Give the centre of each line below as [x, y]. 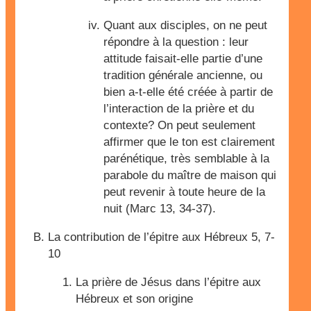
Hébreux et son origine [134, 299]
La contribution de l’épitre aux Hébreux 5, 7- [161, 237]
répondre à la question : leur [176, 42]
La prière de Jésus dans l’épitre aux [168, 282]
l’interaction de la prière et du [179, 109]
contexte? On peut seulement [179, 125]
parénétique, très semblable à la [186, 159]
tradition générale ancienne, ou [183, 75]
